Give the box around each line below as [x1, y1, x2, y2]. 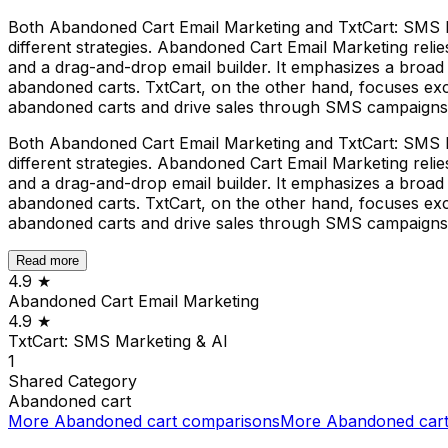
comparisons [177, 410, 280, 431]
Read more [16, 252, 79, 268]
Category [68, 370, 137, 391]
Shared [8, 370, 68, 391]
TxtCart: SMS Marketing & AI [8, 330, 228, 351]
